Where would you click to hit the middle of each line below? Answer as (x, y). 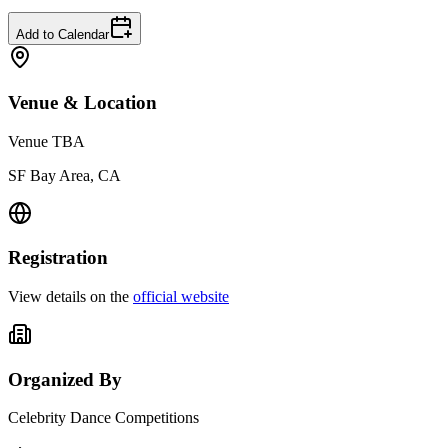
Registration (58, 258)
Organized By (65, 379)
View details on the (68, 296)
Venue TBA (46, 141)
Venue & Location (82, 102)
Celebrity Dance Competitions (103, 418)
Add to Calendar (62, 35)
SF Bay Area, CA (64, 175)
